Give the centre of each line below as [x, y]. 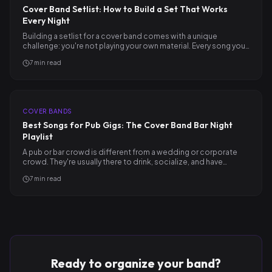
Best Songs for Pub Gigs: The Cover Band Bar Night [127, 125]
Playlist [38, 137]
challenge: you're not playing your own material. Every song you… [136, 46]
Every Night [46, 21]
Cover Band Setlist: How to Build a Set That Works [125, 9]
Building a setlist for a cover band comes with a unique [120, 36]
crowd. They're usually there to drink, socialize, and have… [125, 162]
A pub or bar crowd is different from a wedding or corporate [130, 152]
